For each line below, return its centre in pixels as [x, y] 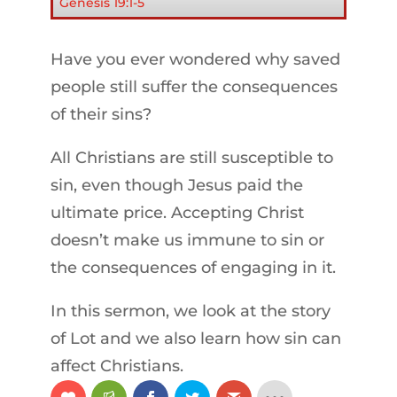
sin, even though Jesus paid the [176, 186]
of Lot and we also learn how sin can [195, 339]
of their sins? [101, 115]
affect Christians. [117, 366]
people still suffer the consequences [194, 87]
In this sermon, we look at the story [190, 311]
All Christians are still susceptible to [191, 158]
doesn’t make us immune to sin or [187, 241]
